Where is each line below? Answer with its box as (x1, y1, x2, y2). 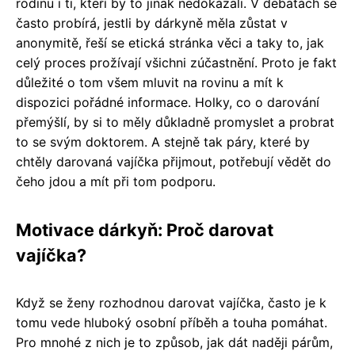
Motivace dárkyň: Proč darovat (16, 219, 273, 240)
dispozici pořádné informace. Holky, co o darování (16, 94, 319, 110)
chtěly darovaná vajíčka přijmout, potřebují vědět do (16, 153, 331, 170)
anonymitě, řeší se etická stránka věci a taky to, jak (16, 34, 324, 51)
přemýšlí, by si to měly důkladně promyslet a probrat (16, 113, 334, 130)
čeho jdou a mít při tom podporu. (16, 173, 216, 189)
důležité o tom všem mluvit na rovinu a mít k (16, 74, 284, 90)
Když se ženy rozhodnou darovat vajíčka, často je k (16, 294, 326, 311)
